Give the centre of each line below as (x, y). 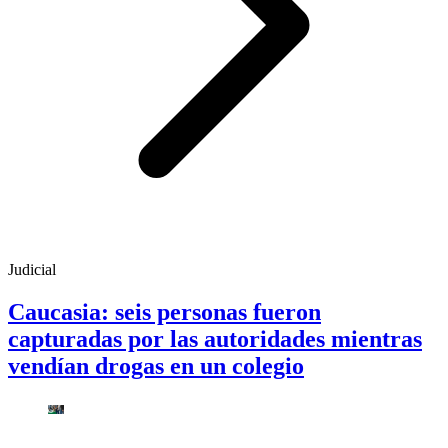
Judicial (32, 270)
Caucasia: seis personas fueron (164, 311)
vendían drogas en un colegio (156, 365)
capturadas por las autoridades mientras (215, 338)
